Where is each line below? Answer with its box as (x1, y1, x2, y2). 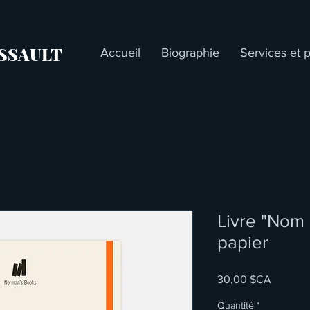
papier (217, 232, 268, 252)
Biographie (161, 46, 219, 60)
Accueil (100, 46, 140, 60)
